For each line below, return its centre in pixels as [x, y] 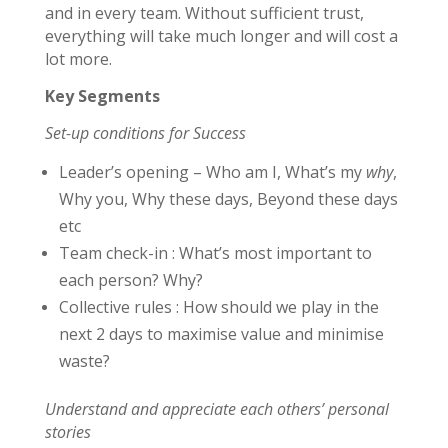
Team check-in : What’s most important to [215, 252]
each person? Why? [130, 279]
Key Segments [104, 95]
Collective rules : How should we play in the [218, 306]
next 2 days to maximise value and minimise [221, 333]
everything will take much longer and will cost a [221, 35]
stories [69, 431]
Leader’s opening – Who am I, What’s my [212, 171]
